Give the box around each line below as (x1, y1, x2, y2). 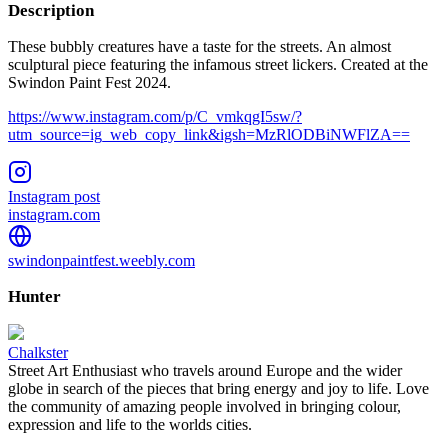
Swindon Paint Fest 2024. (8, 73, 171, 91)
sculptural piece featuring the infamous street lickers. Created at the (8, 55, 428, 73)
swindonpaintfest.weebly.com (8, 251, 195, 269)
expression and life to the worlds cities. (8, 415, 252, 433)
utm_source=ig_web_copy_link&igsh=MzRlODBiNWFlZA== (8, 125, 410, 143)
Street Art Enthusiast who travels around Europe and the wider (8, 361, 402, 379)
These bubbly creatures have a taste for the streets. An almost (8, 37, 391, 55)
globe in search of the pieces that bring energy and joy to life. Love (8, 379, 429, 397)
